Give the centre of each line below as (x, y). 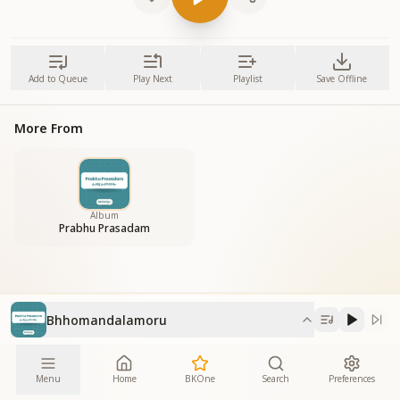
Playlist (247, 79)
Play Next (152, 79)
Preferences (351, 378)
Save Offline (342, 79)
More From (49, 128)
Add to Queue (58, 79)
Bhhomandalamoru (107, 320)
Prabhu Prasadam (104, 228)
